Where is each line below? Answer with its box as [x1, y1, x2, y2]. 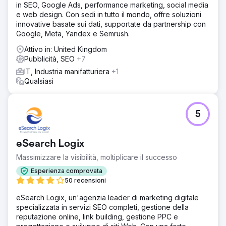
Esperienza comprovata [31, 167, 102, 175]
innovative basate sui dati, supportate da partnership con [16, 19, 206, 28]
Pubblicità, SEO [24, 54, 77, 63]
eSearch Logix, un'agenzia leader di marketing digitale [16, 193, 199, 202]
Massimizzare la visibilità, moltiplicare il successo [16, 152, 177, 161]
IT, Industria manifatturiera [24, 67, 111, 76]
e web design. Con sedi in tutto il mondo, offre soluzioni [16, 10, 201, 19]
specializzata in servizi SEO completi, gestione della [16, 202, 189, 211]
